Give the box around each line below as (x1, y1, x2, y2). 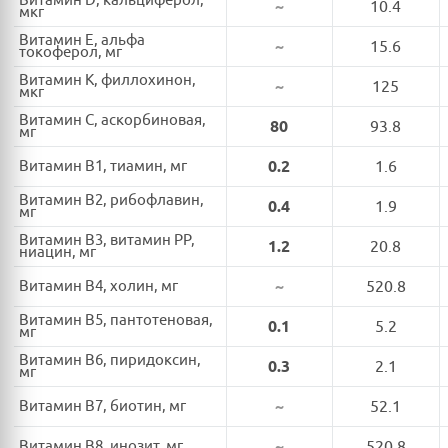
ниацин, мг (19, 242, 96, 262)
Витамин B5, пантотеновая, (19, 310, 213, 330)
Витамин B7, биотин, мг (19, 396, 186, 416)
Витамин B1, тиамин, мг (19, 156, 187, 176)
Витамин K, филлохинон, (19, 70, 196, 90)
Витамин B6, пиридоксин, (19, 350, 201, 370)
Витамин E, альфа (19, 30, 145, 50)
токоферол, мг (19, 42, 122, 62)
